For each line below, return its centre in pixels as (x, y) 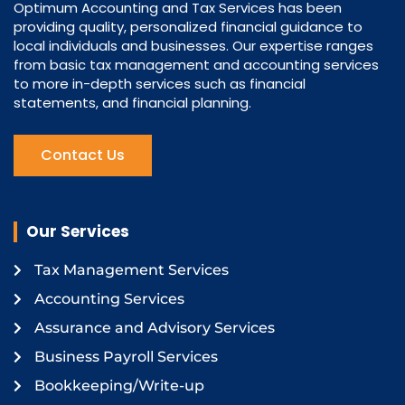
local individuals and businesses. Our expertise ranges (193, 46)
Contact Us (83, 155)
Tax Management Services (131, 269)
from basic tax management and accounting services (196, 65)
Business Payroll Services (126, 356)
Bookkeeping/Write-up (119, 385)
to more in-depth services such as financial (160, 84)
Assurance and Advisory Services (154, 327)
